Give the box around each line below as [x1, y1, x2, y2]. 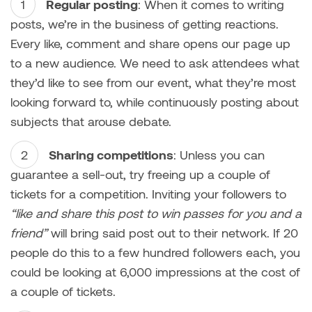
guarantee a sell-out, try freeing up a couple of [10, 166, 270, 182]
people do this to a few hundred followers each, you [10, 244, 300, 260]
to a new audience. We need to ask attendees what [10, 54, 299, 70]
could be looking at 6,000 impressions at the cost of [10, 263, 300, 279]
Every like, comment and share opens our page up [10, 35, 290, 51]
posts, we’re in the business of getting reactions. [10, 15, 279, 31]
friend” [10, 224, 47, 240]
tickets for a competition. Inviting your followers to [10, 185, 286, 201]
